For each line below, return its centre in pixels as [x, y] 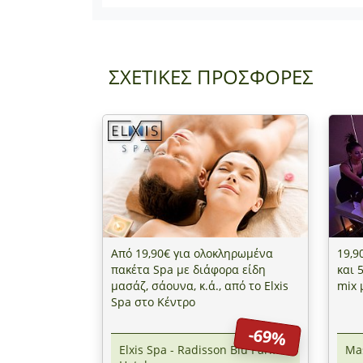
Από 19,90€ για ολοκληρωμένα [192, 254]
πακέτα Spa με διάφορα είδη [188, 270]
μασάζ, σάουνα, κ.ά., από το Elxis [200, 286]
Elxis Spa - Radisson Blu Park [197, 349]
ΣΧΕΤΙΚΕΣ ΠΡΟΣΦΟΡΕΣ [211, 76]
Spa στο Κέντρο [153, 302]
